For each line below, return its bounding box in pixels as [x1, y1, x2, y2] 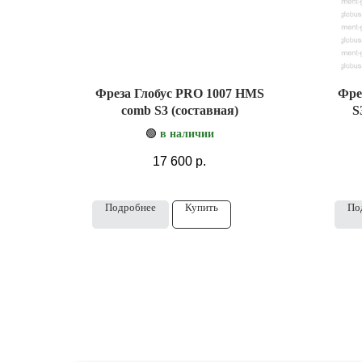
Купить [185, 200, 218, 213]
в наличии [159, 127, 214, 140]
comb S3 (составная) [120, 103, 238, 117]
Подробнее [105, 200, 156, 213]
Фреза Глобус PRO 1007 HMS [95, 86, 264, 100]
